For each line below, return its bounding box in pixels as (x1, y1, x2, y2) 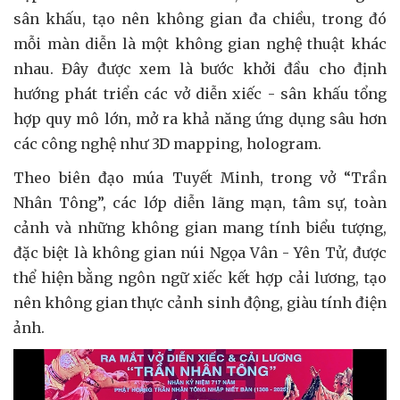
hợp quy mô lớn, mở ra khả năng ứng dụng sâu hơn (13, 109, 387, 128)
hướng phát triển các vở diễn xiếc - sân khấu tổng (13, 84, 387, 103)
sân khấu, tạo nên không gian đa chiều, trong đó (13, 9, 387, 28)
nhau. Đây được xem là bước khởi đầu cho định (13, 59, 387, 78)
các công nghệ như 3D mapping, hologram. (13, 134, 321, 153)
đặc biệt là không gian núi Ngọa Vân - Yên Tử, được (13, 243, 387, 262)
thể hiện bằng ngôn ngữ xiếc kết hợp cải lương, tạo (13, 268, 387, 287)
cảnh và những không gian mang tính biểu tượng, (13, 218, 387, 237)
